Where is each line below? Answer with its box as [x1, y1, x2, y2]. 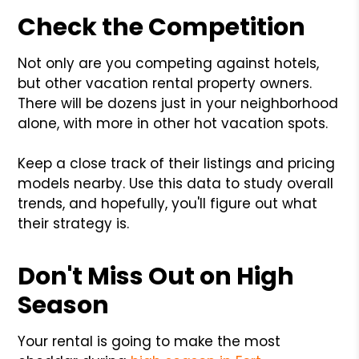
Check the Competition [18, 10, 306, 44]
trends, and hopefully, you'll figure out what [18, 193, 318, 213]
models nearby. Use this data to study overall [18, 173, 334, 193]
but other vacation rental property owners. [18, 73, 313, 93]
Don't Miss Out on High [18, 259, 295, 293]
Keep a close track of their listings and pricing [18, 153, 336, 173]
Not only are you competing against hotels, [18, 53, 320, 73]
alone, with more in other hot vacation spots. [18, 113, 329, 133]
